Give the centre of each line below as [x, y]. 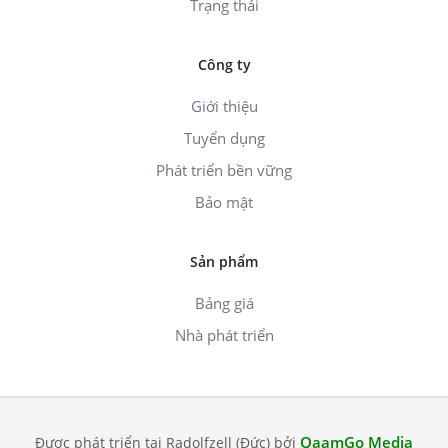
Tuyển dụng [224, 138]
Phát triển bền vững [224, 170]
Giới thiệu [224, 106]
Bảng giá [224, 303]
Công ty [224, 65]
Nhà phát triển [224, 335]
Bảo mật [224, 202]
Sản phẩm [224, 262]
